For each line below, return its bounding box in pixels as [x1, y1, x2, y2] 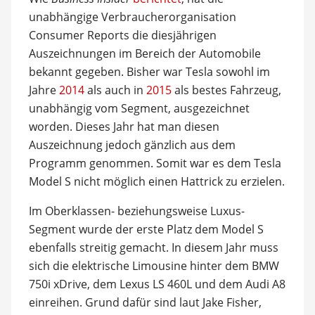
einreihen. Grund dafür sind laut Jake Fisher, [28, 294, 262, 310]
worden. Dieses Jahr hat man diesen [28, 118, 219, 134]
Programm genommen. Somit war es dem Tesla [28, 155, 281, 171]
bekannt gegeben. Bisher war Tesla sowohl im [28, 63, 270, 79]
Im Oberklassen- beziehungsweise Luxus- [28, 202, 245, 219]
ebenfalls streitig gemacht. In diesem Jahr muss [28, 239, 278, 255]
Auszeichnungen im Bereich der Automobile [28, 45, 261, 61]
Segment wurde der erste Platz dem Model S [28, 221, 264, 237]
